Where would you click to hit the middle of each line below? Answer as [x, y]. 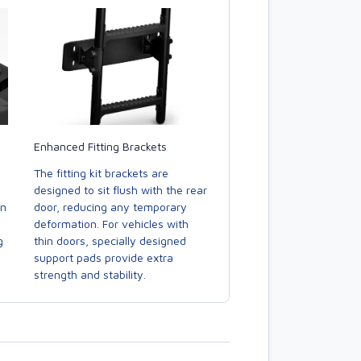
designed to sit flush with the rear [120, 190]
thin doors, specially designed [110, 241]
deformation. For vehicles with [111, 224]
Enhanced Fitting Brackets [100, 147]
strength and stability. [90, 275]
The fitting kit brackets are [101, 173]
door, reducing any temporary [110, 207]
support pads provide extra [104, 258]
